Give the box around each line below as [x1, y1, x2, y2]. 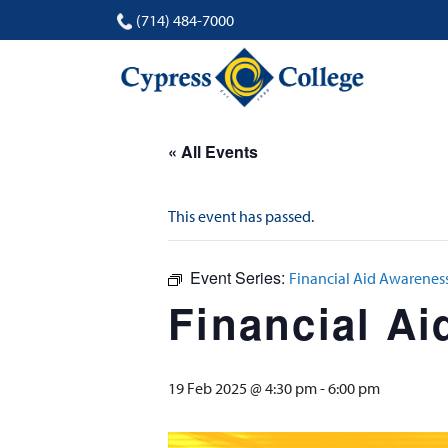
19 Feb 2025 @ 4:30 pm [168, 378, 317, 398]
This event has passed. [168, 206, 314, 226]
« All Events [168, 140, 258, 163]
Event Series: [190, 266, 289, 289]
